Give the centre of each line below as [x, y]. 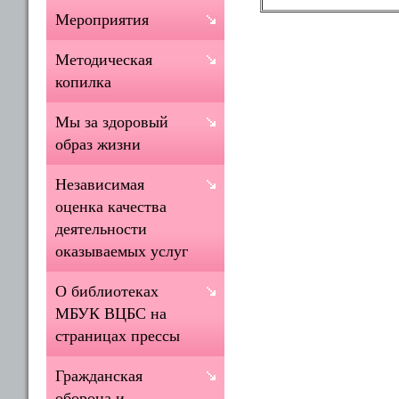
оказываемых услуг [122, 251]
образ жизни [98, 144]
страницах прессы [118, 336]
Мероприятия [102, 20]
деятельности [101, 229]
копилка [83, 82]
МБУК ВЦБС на [111, 313]
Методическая [104, 60]
